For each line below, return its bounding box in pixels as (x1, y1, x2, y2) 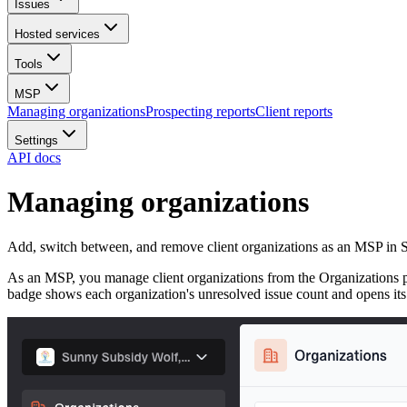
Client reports (255, 103, 333, 119)
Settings (15, 133, 58, 147)
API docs (7, 149, 61, 165)
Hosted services (15, 26, 100, 41)
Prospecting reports (145, 103, 255, 119)
